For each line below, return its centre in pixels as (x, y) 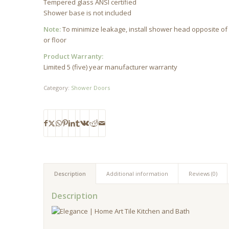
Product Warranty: (74, 56)
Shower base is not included (88, 13)
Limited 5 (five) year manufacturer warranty (111, 67)
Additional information (138, 174)
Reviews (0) (203, 174)
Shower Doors (91, 88)
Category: (58, 88)
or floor (55, 40)
